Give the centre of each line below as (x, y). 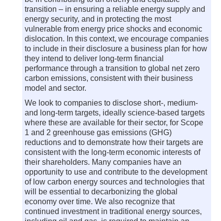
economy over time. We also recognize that (100, 202)
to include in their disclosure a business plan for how (116, 49)
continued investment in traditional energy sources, (113, 211)
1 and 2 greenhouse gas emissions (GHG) (98, 132)
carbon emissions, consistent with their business (109, 78)
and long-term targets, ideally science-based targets (115, 113)
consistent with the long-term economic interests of (112, 152)
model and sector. (55, 88)
